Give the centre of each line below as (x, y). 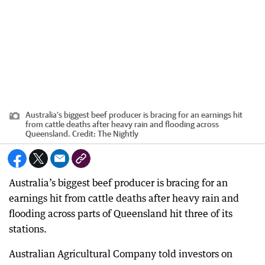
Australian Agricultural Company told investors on (121, 254)
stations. (28, 229)
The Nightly (118, 134)
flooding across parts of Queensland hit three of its (121, 214)
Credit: (84, 134)
